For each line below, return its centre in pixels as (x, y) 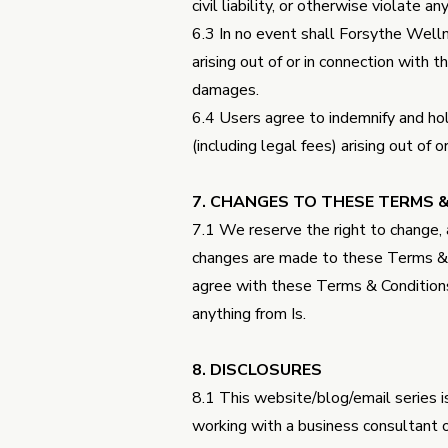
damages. (225, 90)
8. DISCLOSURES (257, 370)
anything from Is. (249, 314)
